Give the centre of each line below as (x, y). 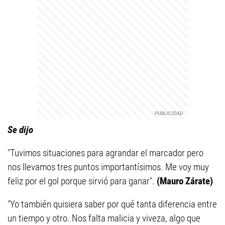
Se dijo (20, 130)
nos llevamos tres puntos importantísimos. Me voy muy (108, 167)
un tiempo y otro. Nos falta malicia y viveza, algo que (104, 218)
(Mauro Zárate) (185, 181)
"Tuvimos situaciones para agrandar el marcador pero (105, 153)
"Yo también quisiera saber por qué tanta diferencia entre (112, 204)
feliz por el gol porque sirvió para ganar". (82, 181)
